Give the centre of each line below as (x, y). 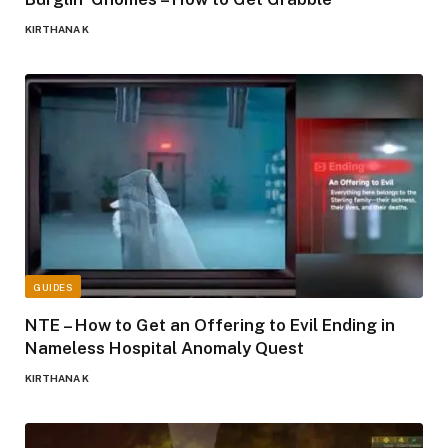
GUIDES (53, 286)
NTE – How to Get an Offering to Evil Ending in (210, 324)
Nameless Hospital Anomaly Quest (164, 347)
